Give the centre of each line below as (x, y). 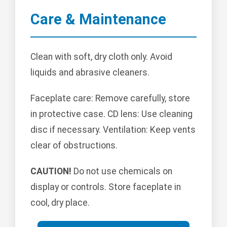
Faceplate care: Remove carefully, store (110, 99)
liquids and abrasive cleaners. (90, 73)
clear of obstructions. (74, 146)
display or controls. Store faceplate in (106, 187)
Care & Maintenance (98, 19)
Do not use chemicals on (122, 172)
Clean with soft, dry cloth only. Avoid (101, 57)
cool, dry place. (60, 203)
